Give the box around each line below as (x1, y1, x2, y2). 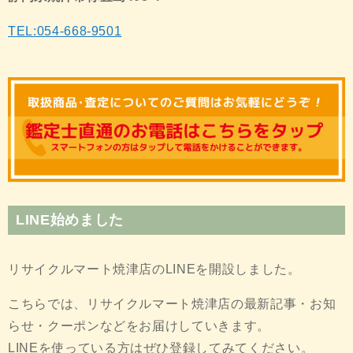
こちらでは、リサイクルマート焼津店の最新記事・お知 (8, 297, 336, 311)
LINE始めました (16, 212, 124, 229)
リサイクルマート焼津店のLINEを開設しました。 (8, 262, 301, 277)
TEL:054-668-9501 (8, 24, 122, 39)
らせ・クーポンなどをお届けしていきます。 (8, 319, 270, 333)
